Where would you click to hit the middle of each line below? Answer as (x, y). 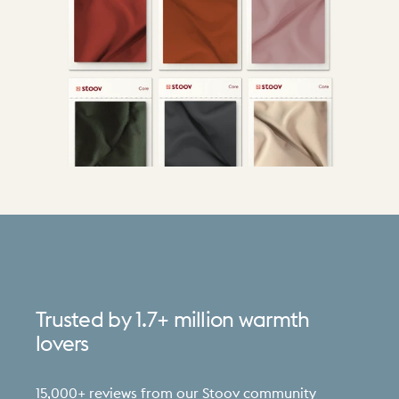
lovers (62, 344)
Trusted (69, 321)
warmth (274, 321)
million (204, 321)
